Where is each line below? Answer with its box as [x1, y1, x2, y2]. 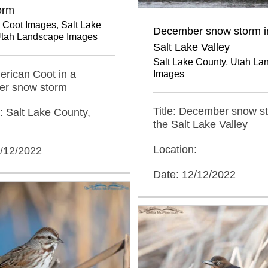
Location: [153, 143, 197, 156]
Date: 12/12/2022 [153, 168, 236, 181]
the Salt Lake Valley [153, 118, 248, 130]
